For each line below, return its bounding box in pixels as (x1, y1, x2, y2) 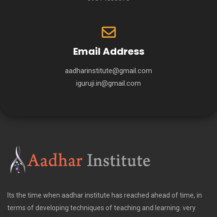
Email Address (73, 45, 144, 59)
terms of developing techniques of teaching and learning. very (7, 204, 196, 212)
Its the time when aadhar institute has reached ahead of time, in (7, 191, 202, 200)
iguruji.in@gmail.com (76, 79, 141, 88)
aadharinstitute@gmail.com (65, 66, 152, 76)
